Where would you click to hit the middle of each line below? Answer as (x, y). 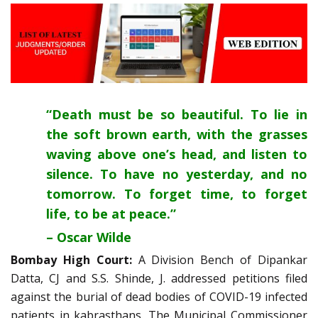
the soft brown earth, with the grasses (177, 135)
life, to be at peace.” (111, 214)
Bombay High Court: (75, 260)
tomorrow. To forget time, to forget (177, 194)
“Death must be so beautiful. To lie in (177, 115)
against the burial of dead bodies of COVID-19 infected (159, 297)
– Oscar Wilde (89, 237)
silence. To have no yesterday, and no (177, 174)
